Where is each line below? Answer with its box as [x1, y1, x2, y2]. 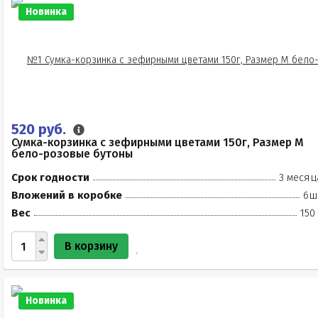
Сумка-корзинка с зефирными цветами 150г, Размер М [11, 136, 304, 149]
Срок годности [11, 171, 89, 184]
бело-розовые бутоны [11, 147, 133, 160]
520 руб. [11, 121, 70, 138]
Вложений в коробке [11, 189, 122, 202]
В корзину [65, 239, 118, 253]
